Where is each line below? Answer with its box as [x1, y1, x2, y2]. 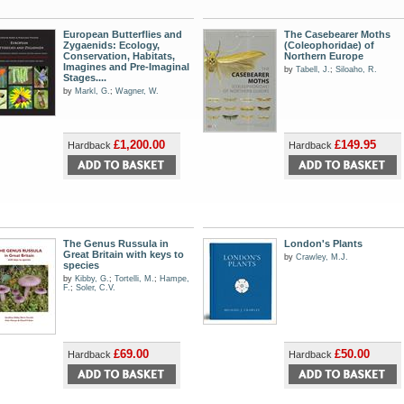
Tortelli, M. [115, 274, 154, 283]
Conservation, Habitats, [63, 50, 175, 61]
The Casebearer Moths [284, 29, 390, 40]
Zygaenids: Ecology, [63, 40, 160, 50]
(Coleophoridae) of [284, 40, 374, 50]
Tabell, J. [296, 65, 330, 74]
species [63, 260, 99, 271]
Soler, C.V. [76, 283, 115, 292]
